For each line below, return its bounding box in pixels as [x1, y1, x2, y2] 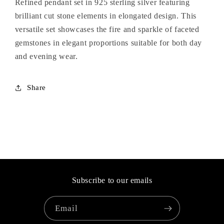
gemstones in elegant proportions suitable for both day [14, 38, 202, 47]
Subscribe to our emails [71, 176, 152, 185]
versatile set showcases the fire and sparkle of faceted [14, 24, 199, 33]
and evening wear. [14, 51, 78, 60]
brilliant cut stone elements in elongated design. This [14, 11, 196, 20]
